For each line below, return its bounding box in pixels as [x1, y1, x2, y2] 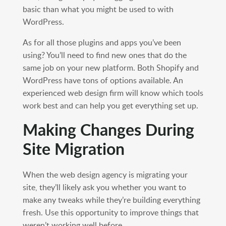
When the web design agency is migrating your [22, 169, 188, 181]
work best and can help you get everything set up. [22, 100, 198, 111]
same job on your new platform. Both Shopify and [22, 62, 199, 74]
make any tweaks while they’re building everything [22, 194, 200, 206]
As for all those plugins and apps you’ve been [22, 37, 181, 48]
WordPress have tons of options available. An [22, 75, 183, 86]
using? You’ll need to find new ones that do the [22, 49, 187, 61]
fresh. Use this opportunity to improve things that [22, 207, 199, 218]
